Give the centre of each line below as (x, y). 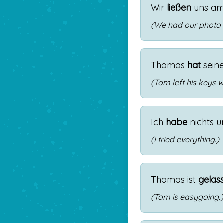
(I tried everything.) (185, 139)
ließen (179, 8)
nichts (202, 122)
